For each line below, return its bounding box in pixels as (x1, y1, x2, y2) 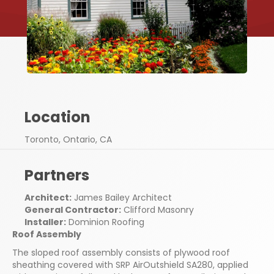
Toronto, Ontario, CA (24, 133, 112, 146)
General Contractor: (24, 203, 121, 216)
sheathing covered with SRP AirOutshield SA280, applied (12, 258, 248, 271)
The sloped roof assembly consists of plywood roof (12, 246, 230, 259)
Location (24, 106, 91, 127)
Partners (24, 165, 89, 185)
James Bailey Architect (72, 191, 172, 204)
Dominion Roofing (66, 215, 144, 228)
